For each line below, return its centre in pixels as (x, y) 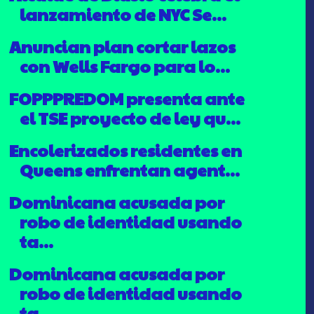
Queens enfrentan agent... (129, 169)
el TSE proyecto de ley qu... (130, 117)
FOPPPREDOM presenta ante (127, 98)
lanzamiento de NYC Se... (123, 14)
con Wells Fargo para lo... (124, 66)
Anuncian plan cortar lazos (122, 46)
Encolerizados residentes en (125, 150)
